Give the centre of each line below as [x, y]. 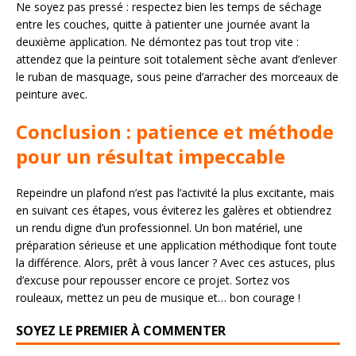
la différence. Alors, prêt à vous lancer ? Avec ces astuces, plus [176, 263]
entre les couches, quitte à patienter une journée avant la [163, 25]
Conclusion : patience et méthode [175, 132]
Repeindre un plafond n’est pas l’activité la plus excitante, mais [175, 193]
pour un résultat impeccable [151, 157]
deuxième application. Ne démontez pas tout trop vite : [157, 42]
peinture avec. [52, 95]
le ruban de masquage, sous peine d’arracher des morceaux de [177, 77]
